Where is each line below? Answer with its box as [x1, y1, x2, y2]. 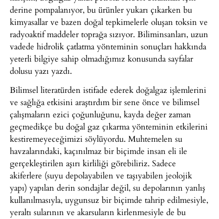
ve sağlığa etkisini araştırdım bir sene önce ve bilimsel [10, 96, 199, 109]
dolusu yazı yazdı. [10, 64, 72, 77]
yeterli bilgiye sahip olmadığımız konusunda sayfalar [10, 52, 193, 65]
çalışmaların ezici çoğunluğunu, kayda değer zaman [10, 108, 191, 121]
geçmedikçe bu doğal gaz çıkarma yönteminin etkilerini [10, 120, 208, 133]
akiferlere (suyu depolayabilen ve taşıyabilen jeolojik [10, 169, 192, 182]
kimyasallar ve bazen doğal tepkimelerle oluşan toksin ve [10, 15, 208, 28]
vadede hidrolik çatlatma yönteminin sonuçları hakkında [10, 40, 206, 52]
